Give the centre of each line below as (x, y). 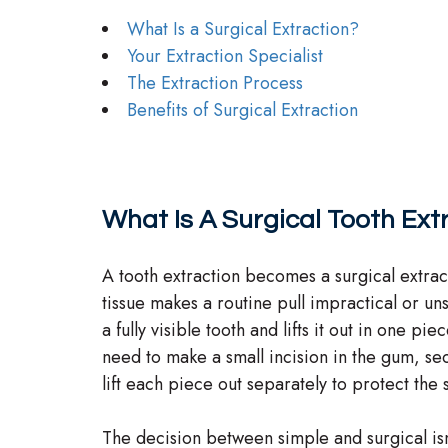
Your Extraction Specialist (225, 56)
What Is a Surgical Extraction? (243, 29)
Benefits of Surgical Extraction (242, 110)
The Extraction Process (215, 83)
